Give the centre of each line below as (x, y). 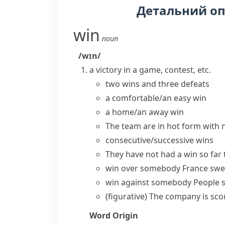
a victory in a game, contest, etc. (150, 70)
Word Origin (114, 215)
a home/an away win (145, 112)
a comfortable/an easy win (156, 98)
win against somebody (148, 182)
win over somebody (143, 168)
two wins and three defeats (157, 84)
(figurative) (126, 196)
